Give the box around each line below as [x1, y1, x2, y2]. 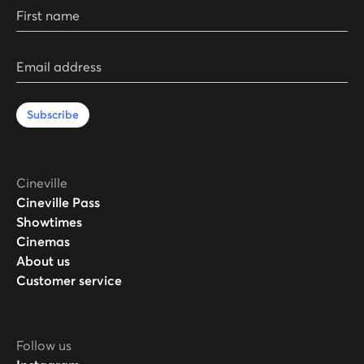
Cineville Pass [16, 194, 100, 211]
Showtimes [16, 214, 82, 231]
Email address [15, 52, 101, 69]
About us [16, 253, 70, 270]
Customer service [16, 272, 122, 289]
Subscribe [27, 107, 79, 123]
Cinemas [16, 233, 70, 250]
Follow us [16, 337, 71, 354]
